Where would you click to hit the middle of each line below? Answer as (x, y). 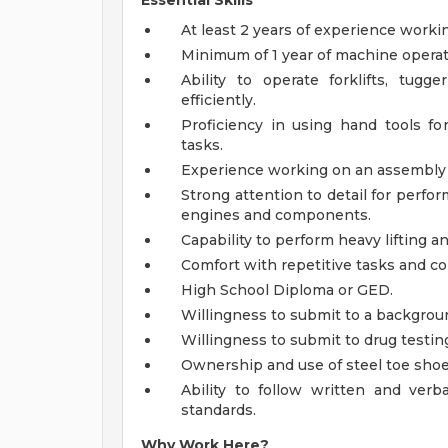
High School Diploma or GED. (287, 290)
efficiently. (218, 100)
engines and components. (276, 215)
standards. (218, 410)
